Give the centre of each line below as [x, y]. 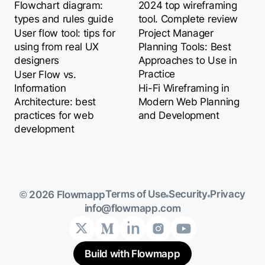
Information [40, 88]
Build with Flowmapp [132, 253]
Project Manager [176, 33]
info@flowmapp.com [132, 209]
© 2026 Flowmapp [62, 194]
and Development [179, 116]
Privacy [228, 194]
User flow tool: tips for [64, 33]
